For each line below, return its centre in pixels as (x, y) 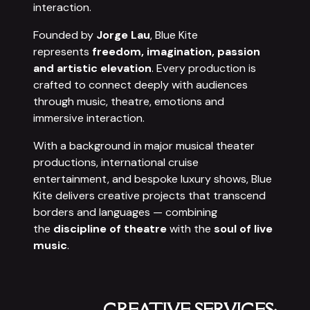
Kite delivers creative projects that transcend (149, 195)
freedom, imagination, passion (176, 52)
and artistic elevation (92, 68)
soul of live (243, 229)
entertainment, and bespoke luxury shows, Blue (153, 179)
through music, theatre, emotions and (129, 101)
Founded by (65, 35)
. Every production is (204, 68)
